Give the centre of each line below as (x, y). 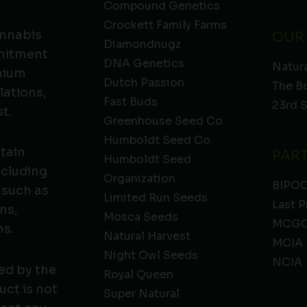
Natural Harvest (147, 236)
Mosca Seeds (140, 217)
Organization (139, 179)
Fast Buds (130, 102)
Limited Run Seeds (155, 198)
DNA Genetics (144, 64)
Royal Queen (138, 275)
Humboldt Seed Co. (158, 140)
